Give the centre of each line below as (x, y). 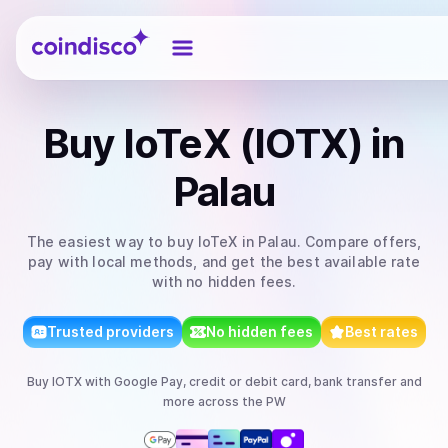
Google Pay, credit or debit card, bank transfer (255, 381)
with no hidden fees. (224, 281)
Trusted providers (110, 331)
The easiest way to (97, 241)
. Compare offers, (359, 241)
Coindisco (67, 33)
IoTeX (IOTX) (243, 143)
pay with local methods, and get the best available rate (224, 261)
